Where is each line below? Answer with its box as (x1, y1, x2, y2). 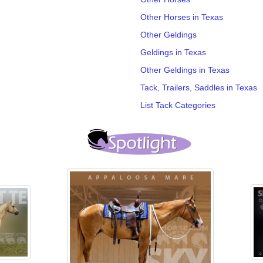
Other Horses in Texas (140, 12, 223, 22)
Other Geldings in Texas (140, 65, 230, 75)
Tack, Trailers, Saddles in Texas (140, 82, 257, 92)
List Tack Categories (140, 100, 215, 110)
